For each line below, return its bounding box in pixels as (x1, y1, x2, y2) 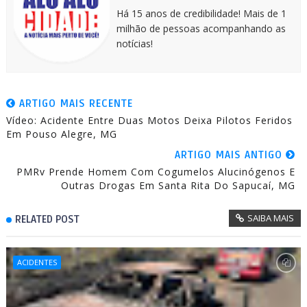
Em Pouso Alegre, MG (5, 127, 117, 140)
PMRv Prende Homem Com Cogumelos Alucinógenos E (16, 164, 296, 178)
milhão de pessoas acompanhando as (116, 21, 286, 35)
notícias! (116, 36, 153, 50)
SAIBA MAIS (247, 211, 295, 224)
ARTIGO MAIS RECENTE (15, 97, 133, 110)
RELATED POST (14, 212, 79, 225)
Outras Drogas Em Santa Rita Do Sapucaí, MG (61, 178, 296, 192)
